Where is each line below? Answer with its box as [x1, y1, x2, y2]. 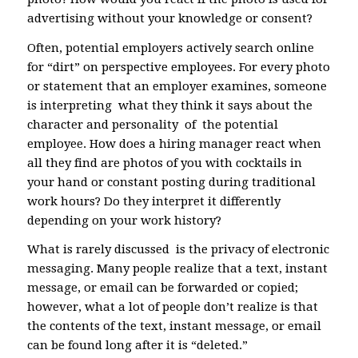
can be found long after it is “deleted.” [26, 338, 248, 353]
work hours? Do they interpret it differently [26, 193, 280, 209]
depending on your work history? [26, 213, 221, 228]
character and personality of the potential [26, 117, 278, 132]
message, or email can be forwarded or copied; [26, 280, 298, 296]
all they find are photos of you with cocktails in [26, 155, 302, 170]
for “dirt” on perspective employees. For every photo [26, 59, 330, 74]
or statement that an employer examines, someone [26, 78, 330, 93]
